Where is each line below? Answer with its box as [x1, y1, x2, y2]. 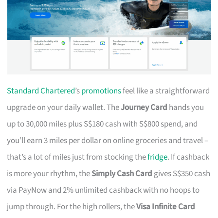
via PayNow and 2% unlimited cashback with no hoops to [7, 184, 200, 196]
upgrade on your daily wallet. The [7, 101, 121, 113]
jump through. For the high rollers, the [7, 200, 137, 213]
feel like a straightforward [121, 85, 210, 97]
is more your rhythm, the [7, 167, 92, 180]
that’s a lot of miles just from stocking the [7, 151, 148, 163]
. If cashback [167, 151, 210, 163]
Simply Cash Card [91, 167, 153, 180]
